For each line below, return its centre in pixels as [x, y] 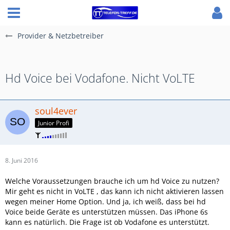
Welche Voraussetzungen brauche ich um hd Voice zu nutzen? [112, 181]
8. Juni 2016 [22, 160]
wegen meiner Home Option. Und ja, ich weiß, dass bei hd [106, 201]
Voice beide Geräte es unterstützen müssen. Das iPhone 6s [107, 212]
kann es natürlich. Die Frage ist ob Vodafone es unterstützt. [107, 222]
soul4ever [56, 111]
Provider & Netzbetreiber [61, 36]
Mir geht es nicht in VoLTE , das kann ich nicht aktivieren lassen [114, 191]
